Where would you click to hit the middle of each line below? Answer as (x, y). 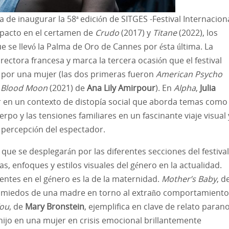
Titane (165, 32)
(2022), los (197, 32)
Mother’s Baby (189, 179)
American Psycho (189, 74)
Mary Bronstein (55, 206)
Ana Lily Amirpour (120, 88)
